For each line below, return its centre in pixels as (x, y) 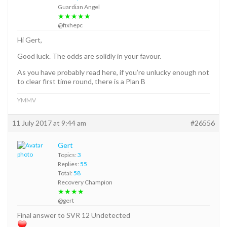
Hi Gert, (30, 40)
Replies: (69, 164)
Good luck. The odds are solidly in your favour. (89, 56)
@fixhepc (70, 25)
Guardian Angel (79, 7)
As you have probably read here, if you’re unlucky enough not (113, 72)
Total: (66, 173)
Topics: (68, 155)
